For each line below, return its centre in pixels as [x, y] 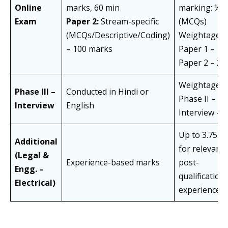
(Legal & [32, 155]
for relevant [201, 149]
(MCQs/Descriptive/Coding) [118, 35]
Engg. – [29, 169]
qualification [202, 176]
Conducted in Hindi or [107, 92]
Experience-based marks [113, 163]
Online [28, 8]
